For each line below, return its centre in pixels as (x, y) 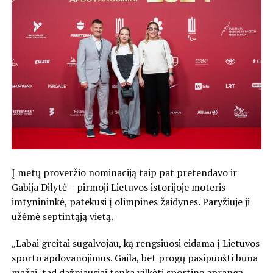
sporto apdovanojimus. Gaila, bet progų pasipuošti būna (134, 257)
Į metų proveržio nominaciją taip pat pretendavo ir (124, 172)
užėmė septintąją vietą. (62, 216)
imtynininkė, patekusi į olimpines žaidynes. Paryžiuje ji (130, 201)
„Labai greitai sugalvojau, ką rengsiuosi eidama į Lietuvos (135, 243)
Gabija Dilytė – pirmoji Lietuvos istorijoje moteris (118, 187)
